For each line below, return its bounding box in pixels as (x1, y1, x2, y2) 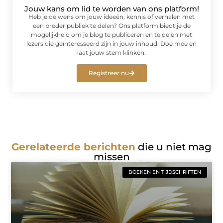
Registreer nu (88, 69, 129, 77)
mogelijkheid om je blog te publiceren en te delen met (31, 30, 192, 38)
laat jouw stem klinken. (77, 48, 146, 56)
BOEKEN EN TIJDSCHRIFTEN (128, 169, 201, 176)
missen (93, 151, 130, 163)
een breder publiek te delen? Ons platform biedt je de (32, 21, 191, 29)
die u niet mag (135, 141, 212, 153)
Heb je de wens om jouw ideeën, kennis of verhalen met (28, 12, 195, 20)
